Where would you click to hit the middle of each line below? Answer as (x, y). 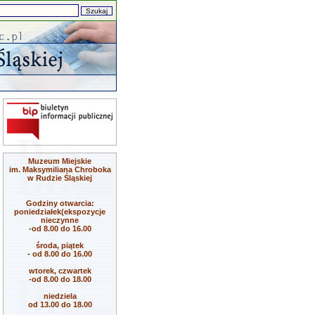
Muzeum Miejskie (60, 161)
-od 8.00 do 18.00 (60, 279)
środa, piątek (60, 245)
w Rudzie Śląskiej (60, 178)
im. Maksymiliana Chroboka (60, 169)
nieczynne (60, 220)
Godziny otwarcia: (60, 203)
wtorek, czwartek (60, 271)
